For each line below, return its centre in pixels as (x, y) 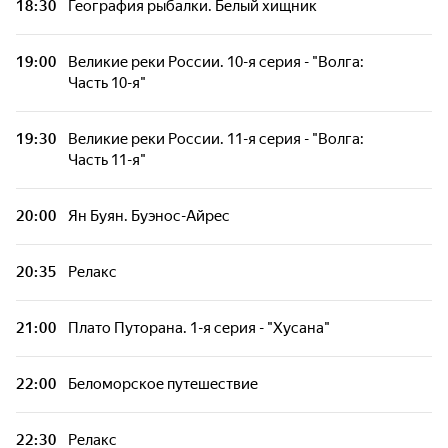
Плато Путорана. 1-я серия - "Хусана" (199, 328)
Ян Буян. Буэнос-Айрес (149, 216)
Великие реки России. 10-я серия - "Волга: (216, 62)
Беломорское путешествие (163, 384)
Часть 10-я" (107, 83)
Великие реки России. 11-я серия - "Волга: (216, 139)
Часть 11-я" (107, 160)
